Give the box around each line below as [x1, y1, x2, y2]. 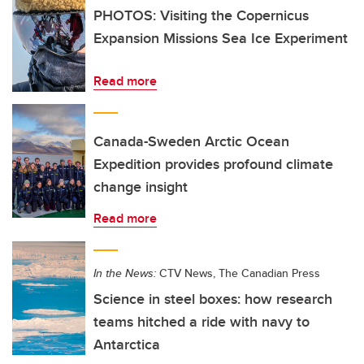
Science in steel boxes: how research [93, 288, 332, 310]
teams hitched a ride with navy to [93, 311, 310, 332]
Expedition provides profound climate [93, 154, 333, 175]
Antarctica [93, 334, 160, 355]
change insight [93, 176, 188, 197]
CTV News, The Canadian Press [156, 265, 320, 281]
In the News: [93, 265, 156, 281]
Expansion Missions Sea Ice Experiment [93, 28, 348, 49]
